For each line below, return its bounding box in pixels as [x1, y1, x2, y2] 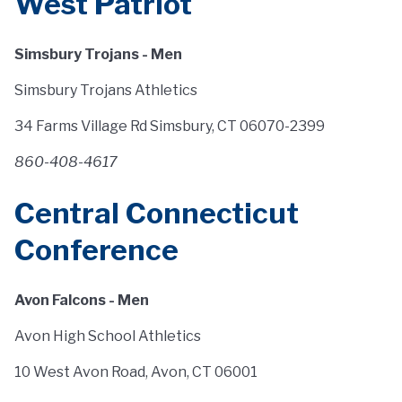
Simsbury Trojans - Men [14, 46, 182, 63]
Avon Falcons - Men [14, 292, 149, 309]
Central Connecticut [14, 196, 299, 231]
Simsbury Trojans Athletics [14, 82, 197, 99]
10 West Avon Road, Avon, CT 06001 [14, 363, 258, 380]
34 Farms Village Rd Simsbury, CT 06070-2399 [14, 118, 325, 135]
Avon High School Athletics [14, 328, 201, 345]
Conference [14, 232, 179, 267]
